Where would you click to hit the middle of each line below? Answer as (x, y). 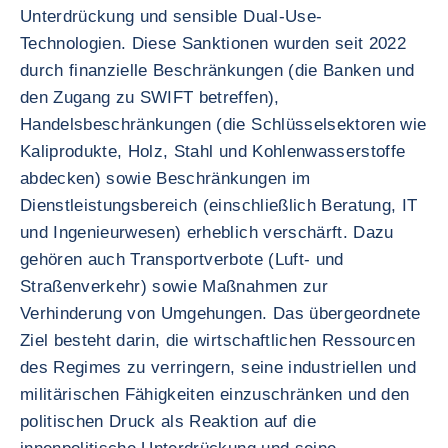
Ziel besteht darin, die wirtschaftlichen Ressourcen (218, 340)
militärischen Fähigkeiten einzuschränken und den (215, 394)
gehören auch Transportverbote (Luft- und (182, 259)
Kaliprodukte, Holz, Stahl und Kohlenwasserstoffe (213, 151)
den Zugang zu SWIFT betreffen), (150, 97)
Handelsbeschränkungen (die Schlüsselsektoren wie (223, 124)
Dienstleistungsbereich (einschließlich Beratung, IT (219, 205)
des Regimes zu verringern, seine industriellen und (218, 367)
